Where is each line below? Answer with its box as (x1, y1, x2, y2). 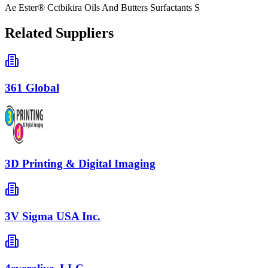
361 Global (5, 81, 59, 94)
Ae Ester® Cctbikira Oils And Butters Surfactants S (5, 2, 200, 13)
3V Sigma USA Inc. (5, 209, 100, 223)
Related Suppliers (5, 25, 114, 41)
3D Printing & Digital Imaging (5, 157, 156, 170)
